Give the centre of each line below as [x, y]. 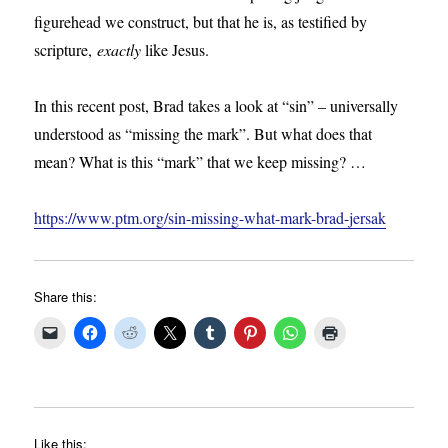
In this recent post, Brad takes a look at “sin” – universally [216, 106]
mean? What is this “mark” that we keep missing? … [200, 162]
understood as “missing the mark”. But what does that [203, 134]
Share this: [66, 297]
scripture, [66, 50]
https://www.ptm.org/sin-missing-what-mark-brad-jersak [210, 218]
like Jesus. [175, 50]
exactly [119, 50]
